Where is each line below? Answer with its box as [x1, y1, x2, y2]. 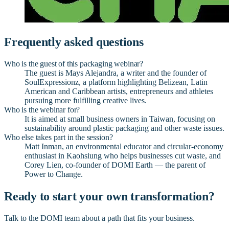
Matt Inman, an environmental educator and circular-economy [25, 142, 223, 151]
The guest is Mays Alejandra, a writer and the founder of [25, 68, 207, 77]
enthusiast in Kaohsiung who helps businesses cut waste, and [25, 151, 221, 160]
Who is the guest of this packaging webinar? [4, 59, 144, 68]
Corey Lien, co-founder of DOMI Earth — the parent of [25, 160, 205, 169]
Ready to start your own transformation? [4, 189, 215, 203]
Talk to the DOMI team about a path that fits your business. [4, 214, 195, 223]
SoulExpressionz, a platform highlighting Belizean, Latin [25, 77, 208, 86]
